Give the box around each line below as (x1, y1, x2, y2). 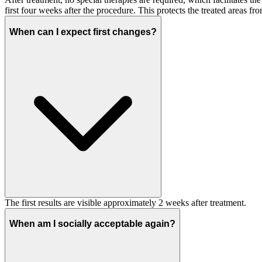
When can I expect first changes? (9, 27, 157, 37)
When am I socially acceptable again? (9, 219, 175, 229)
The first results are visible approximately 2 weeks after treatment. (5, 197, 246, 208)
